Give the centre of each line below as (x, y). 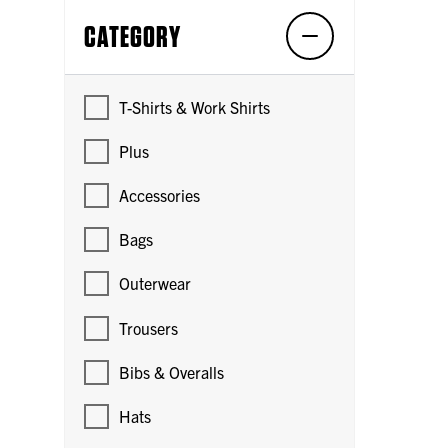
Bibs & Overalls (172, 371)
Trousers (149, 327)
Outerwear (155, 283)
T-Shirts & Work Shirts (195, 106)
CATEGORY (132, 35)
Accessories (160, 194)
